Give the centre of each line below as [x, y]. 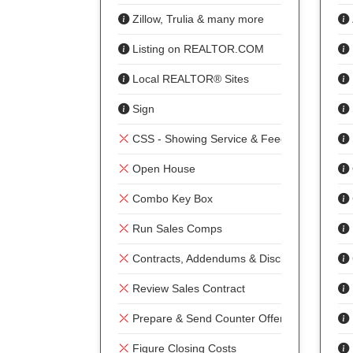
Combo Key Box [171, 199]
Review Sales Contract [187, 288]
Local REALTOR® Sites [189, 79]
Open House [162, 169]
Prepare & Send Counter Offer [206, 318]
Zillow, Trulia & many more [197, 19]
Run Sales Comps [176, 229]
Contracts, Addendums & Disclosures [223, 258]
